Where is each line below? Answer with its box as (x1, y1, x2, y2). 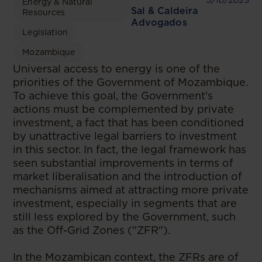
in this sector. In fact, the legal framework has (13, 143, 247, 156)
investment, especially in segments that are (13, 197, 237, 209)
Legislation (22, 27, 68, 37)
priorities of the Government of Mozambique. (13, 76, 249, 88)
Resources (22, 8, 65, 17)
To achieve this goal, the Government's (13, 89, 213, 102)
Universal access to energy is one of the (13, 63, 220, 75)
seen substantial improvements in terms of (13, 157, 234, 169)
